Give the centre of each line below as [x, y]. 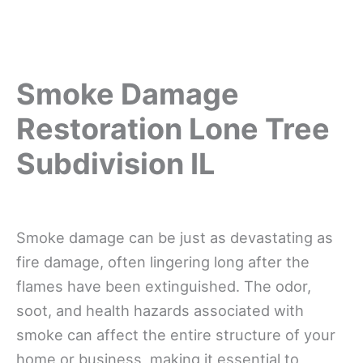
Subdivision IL [115, 163]
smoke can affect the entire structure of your [176, 334]
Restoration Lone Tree [173, 128]
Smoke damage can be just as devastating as [175, 237]
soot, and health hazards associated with [160, 310]
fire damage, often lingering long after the [163, 261]
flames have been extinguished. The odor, [164, 286]
